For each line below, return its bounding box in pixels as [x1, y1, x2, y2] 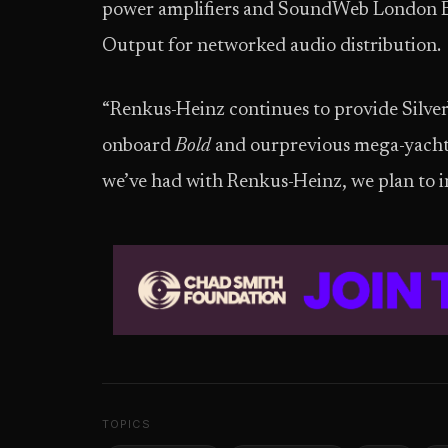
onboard [102, 137, 175, 156]
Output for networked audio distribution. [102, 37, 441, 56]
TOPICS [102, 417, 151, 431]
